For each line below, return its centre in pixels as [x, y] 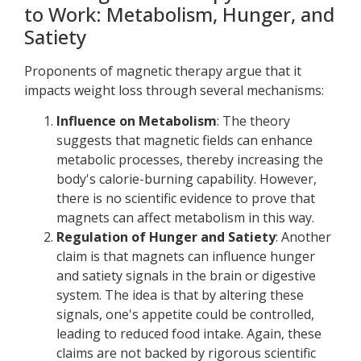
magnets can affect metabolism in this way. [185, 218]
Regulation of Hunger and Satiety [166, 237]
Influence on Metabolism [137, 121]
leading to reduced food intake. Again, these [189, 334]
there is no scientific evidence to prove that [186, 199]
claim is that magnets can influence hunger [186, 257]
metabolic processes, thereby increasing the [190, 160]
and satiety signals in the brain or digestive [186, 276]
